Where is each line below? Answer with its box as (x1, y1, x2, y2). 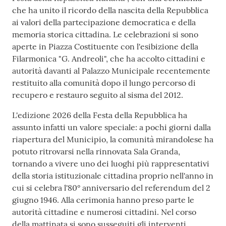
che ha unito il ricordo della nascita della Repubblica (12, 5, 208, 16)
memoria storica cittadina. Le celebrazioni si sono (12, 29, 198, 40)
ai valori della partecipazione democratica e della (12, 17, 196, 28)
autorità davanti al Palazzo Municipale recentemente (12, 66, 210, 76)
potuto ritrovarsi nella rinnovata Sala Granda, (12, 146, 180, 157)
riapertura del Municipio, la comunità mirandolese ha (12, 134, 213, 145)
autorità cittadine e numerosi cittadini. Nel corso (12, 207, 196, 217)
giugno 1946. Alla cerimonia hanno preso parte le (12, 195, 194, 205)
